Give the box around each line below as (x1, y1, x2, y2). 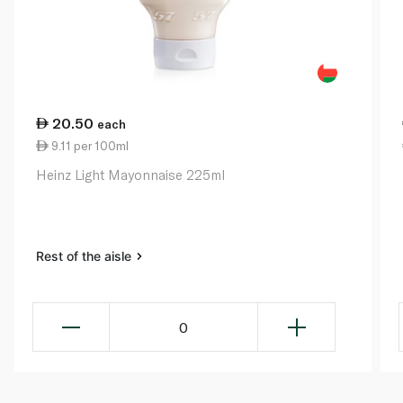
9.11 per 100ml (49, 139, 129, 154)
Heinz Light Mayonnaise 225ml (36, 166, 225, 184)
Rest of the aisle (36, 248, 135, 264)
